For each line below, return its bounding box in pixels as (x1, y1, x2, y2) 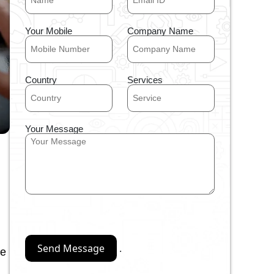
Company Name (127, 25, 193, 36)
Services (127, 74, 163, 85)
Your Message (25, 123, 83, 134)
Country (25, 74, 57, 85)
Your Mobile (25, 25, 72, 36)
